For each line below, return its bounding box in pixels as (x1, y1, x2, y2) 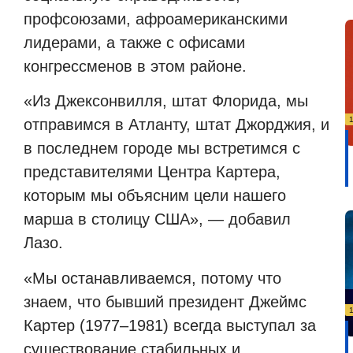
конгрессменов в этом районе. (24, 58, 247, 76)
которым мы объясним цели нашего (24, 187, 286, 205)
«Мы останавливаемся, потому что (24, 269, 281, 287)
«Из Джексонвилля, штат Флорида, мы (24, 92, 308, 110)
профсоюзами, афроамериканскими (24, 10, 288, 28)
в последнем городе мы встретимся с (24, 139, 300, 158)
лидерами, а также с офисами (24, 34, 245, 52)
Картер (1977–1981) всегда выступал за (24, 316, 316, 334)
